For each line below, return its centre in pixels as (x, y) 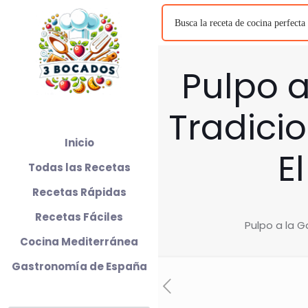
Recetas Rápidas (79, 192)
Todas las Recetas (79, 167)
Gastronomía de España (79, 266)
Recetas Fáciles (79, 217)
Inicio (79, 143)
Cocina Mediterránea (79, 242)
